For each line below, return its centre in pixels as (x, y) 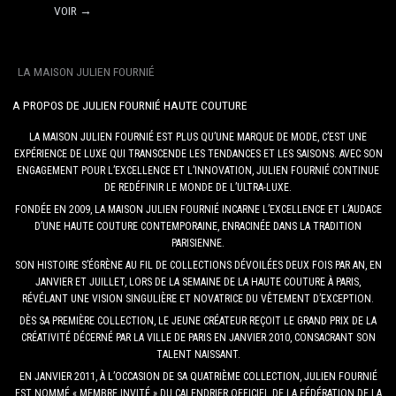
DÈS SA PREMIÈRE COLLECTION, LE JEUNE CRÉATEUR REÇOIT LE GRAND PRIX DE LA (198, 320)
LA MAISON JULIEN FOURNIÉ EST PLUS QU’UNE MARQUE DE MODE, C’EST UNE (198, 137)
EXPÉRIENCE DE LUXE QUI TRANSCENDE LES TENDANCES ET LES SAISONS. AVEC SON (198, 153)
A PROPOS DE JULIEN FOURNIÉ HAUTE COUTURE (129, 105)
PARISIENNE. (198, 243)
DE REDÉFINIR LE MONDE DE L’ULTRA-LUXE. (198, 187)
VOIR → (73, 10)
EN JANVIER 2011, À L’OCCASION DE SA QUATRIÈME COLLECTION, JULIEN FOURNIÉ (198, 376)
